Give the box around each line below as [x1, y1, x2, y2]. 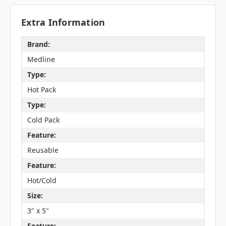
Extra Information [21, 16, 105, 28]
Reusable [27, 145, 59, 155]
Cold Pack [27, 115, 60, 125]
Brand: [27, 39, 50, 49]
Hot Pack [27, 85, 56, 95]
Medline [27, 54, 55, 65]
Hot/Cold [27, 176, 56, 186]
